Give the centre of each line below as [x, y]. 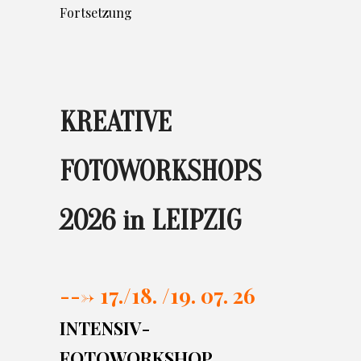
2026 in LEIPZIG [151, 221]
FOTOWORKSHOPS [160, 172]
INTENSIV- [105, 328]
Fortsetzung [96, 13]
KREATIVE [116, 122]
